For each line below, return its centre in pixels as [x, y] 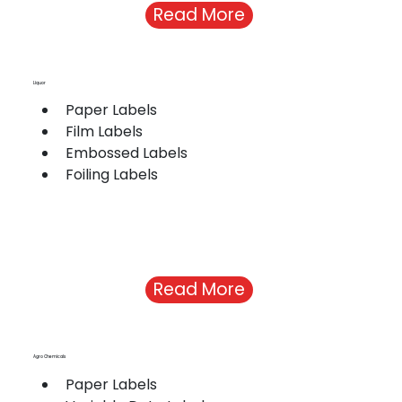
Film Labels [105, 132]
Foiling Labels [112, 175]
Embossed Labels [127, 153]
